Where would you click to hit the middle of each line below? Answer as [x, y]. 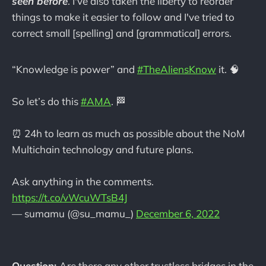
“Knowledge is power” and [75, 69]
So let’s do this [46, 102]
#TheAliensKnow [177, 69]
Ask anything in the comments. [83, 182]
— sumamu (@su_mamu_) [74, 214]
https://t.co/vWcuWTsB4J [70, 198]
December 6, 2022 [178, 214]
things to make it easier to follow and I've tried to [123, 17]
